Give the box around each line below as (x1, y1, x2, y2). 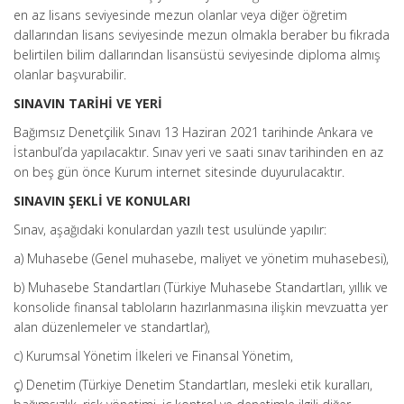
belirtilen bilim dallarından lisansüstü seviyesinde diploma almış (14, 46, 381, 63)
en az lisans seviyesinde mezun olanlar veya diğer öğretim (14, 6, 347, 23)
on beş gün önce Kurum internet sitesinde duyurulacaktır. (14, 163, 344, 180)
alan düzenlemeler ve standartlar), (14, 318, 210, 335)
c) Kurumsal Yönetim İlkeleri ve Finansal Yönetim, (14, 347, 293, 364)
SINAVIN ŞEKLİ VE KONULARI (14, 192, 190, 209)
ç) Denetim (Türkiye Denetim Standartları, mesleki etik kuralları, (14, 376, 372, 393)
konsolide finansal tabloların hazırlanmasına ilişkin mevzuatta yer (14, 298, 388, 316)
